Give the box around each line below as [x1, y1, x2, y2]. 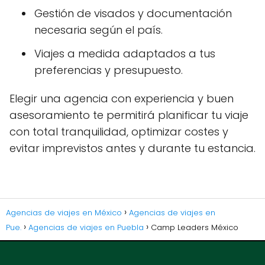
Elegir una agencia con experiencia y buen [9, 91, 234, 106]
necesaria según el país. [34, 22, 163, 38]
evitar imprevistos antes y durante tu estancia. [9, 141, 256, 156]
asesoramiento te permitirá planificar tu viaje [9, 108, 248, 123]
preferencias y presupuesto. [34, 63, 183, 78]
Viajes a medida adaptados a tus [34, 46, 215, 62]
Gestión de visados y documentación [34, 6, 232, 21]
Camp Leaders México [151, 222, 238, 234]
